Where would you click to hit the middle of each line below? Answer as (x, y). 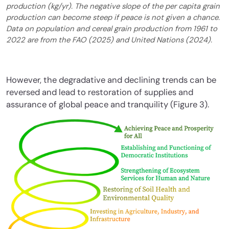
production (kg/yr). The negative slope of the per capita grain (113, 6)
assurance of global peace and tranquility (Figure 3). (109, 105)
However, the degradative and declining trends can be (111, 80)
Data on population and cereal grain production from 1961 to (112, 29)
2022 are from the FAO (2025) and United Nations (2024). (109, 40)
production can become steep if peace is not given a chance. (113, 18)
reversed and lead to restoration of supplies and (100, 93)
